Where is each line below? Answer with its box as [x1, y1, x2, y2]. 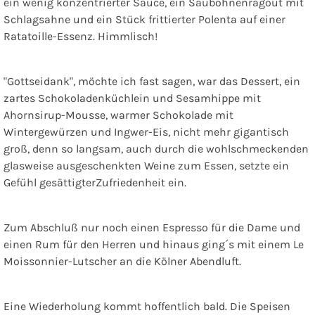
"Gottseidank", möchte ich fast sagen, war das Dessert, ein [4, 74, 300, 88]
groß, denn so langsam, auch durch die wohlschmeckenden [4, 141, 309, 155]
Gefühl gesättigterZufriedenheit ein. [4, 175, 186, 189]
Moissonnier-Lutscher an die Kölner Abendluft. [4, 254, 241, 268]
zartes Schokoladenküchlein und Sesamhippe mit [4, 91, 261, 105]
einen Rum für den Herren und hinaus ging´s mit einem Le [4, 237, 304, 251]
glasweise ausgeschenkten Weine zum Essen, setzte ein [4, 158, 289, 172]
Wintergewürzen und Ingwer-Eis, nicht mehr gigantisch [4, 124, 289, 139]
